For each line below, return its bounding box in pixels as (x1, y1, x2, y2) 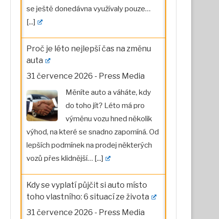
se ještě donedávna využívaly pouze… (26, 4, 151, 13)
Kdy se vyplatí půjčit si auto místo (26, 180, 147, 190)
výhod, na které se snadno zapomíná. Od (26, 127, 159, 136)
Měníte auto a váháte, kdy (66, 88, 151, 97)
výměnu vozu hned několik (66, 114, 152, 123)
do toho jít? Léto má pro (66, 101, 145, 110)
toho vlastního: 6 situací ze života (26, 192, 149, 201)
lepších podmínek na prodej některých (26, 140, 152, 150)
